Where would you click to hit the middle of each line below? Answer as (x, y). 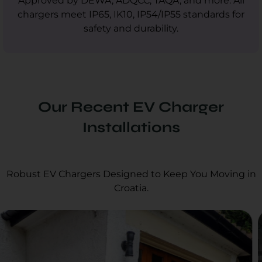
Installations (131, 127)
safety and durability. (131, 28)
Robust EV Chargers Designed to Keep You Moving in (131, 174)
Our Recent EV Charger (131, 107)
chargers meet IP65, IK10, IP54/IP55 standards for (131, 14)
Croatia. (131, 188)
